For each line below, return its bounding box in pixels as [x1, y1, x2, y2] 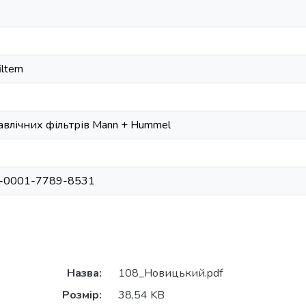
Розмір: [61, 288, 102, 303]
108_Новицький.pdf [117, 266, 223, 281]
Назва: [66, 266, 102, 281]
